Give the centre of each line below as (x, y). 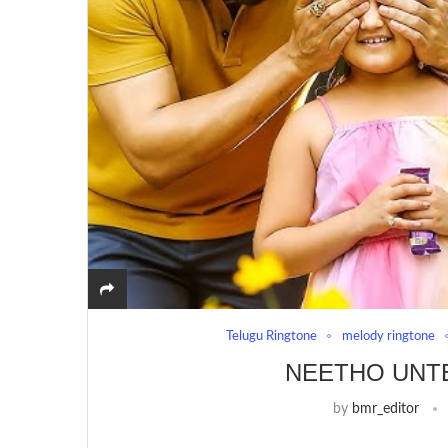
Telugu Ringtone (272, 336)
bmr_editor (385, 408)
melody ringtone (389, 336)
